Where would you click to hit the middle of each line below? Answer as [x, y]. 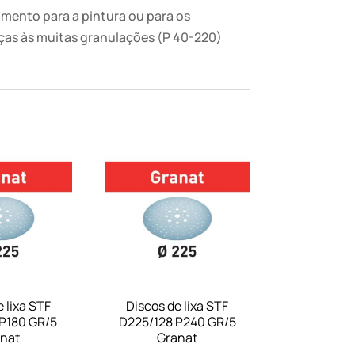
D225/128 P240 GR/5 [177, 321]
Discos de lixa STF [177, 305]
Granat [177, 337]
